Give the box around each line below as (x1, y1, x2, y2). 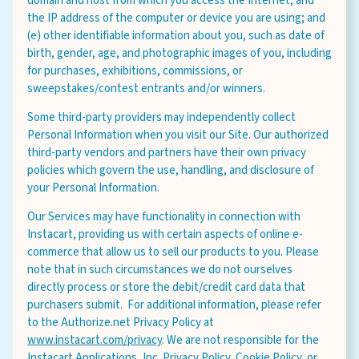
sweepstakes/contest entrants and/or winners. (27, 80, 265, 97)
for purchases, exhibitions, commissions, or (27, 63, 243, 79)
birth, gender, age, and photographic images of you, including (27, 45, 332, 62)
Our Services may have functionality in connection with (27, 208, 301, 225)
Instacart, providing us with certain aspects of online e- (27, 226, 303, 243)
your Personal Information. (27, 179, 162, 196)
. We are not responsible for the (162, 332, 319, 349)
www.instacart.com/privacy (27, 332, 162, 349)
